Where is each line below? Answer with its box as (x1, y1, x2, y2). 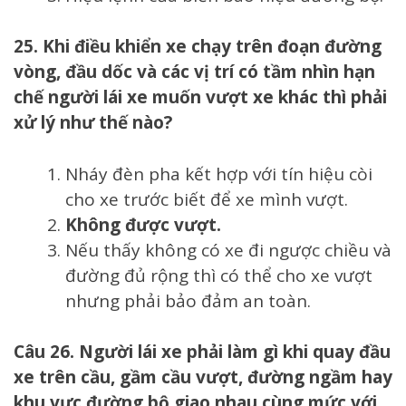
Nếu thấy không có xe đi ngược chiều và (65, 237, 391, 262)
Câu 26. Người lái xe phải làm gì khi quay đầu (14, 340, 391, 364)
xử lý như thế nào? (14, 111, 172, 135)
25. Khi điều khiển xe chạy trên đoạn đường (14, 34, 382, 59)
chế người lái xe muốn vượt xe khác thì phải (14, 85, 387, 110)
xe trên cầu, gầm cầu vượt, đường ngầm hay (14, 365, 392, 390)
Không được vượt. (65, 212, 221, 237)
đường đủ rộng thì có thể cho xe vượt (65, 263, 372, 287)
